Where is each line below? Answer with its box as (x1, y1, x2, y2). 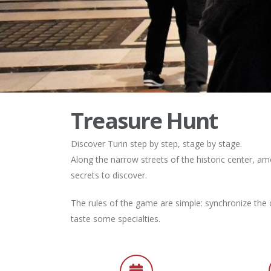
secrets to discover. (71, 169, 147, 181)
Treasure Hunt (71, 105, 218, 135)
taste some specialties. (71, 213, 160, 224)
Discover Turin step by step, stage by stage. (71, 138, 242, 149)
